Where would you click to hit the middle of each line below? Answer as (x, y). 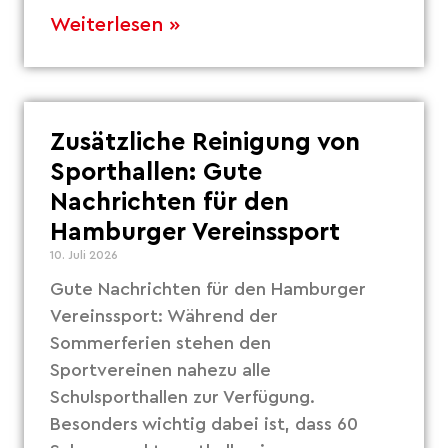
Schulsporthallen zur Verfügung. (183, 396)
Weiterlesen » (115, 24)
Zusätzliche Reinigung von (205, 142)
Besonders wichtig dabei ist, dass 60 (204, 423)
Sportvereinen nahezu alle (161, 369)
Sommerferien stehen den (161, 342)
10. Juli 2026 (84, 254)
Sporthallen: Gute (156, 172)
